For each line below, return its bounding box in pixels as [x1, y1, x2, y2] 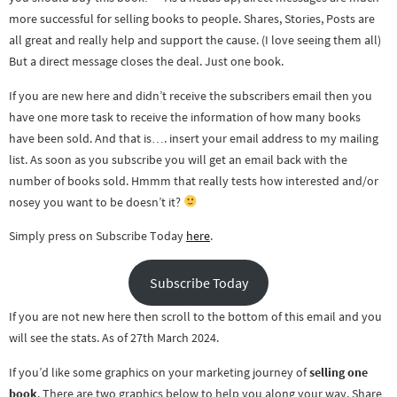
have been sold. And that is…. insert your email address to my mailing [9, 129, 378, 146]
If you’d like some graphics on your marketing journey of [9, 363, 309, 380]
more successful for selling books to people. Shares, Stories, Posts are [9, 11, 375, 27]
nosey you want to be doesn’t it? [9, 193, 183, 210]
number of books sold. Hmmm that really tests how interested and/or [9, 172, 378, 189]
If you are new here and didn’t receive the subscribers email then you [9, 87, 372, 104]
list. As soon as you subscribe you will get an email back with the [9, 151, 347, 167]
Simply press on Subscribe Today [9, 228, 186, 245]
